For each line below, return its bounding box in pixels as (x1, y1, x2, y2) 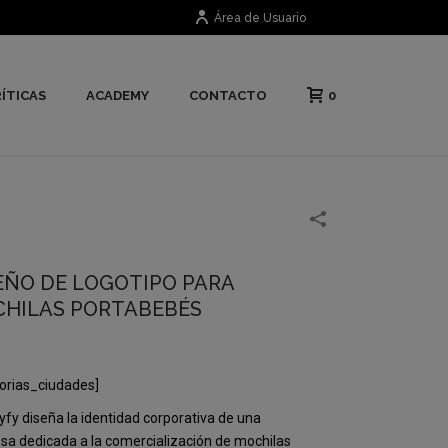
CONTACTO (189, 88, 267, 104)
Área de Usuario (214, 11, 306, 25)
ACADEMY (86, 88, 149, 104)
